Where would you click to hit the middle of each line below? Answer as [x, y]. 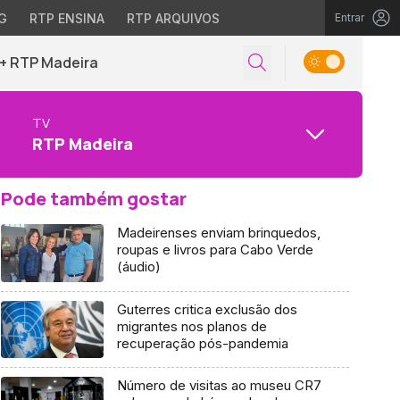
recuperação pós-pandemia [202, 343]
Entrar [350, 17]
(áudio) [138, 267]
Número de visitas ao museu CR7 [219, 386]
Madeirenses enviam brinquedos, [218, 233]
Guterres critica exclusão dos [207, 309]
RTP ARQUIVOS [173, 18]
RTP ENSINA [67, 18]
